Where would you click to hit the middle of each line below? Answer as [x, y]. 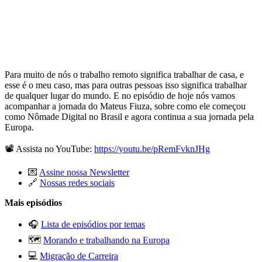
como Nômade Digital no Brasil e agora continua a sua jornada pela [129, 117]
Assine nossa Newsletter [84, 173]
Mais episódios [33, 203]
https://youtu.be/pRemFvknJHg [152, 149]
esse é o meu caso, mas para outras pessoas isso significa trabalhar [126, 85]
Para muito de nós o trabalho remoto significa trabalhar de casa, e [124, 75]
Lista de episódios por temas [93, 225]
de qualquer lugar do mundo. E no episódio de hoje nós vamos [120, 96]
